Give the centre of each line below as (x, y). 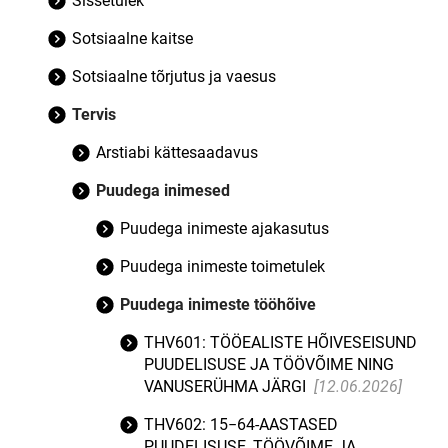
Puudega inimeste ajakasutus (224, 228)
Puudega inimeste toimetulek (222, 266)
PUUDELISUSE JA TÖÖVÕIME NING (269, 364)
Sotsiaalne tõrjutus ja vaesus (174, 76)
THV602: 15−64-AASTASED (241, 424)
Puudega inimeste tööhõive (218, 304)
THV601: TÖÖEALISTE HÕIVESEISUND (280, 342)
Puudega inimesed (163, 190)
